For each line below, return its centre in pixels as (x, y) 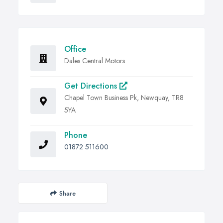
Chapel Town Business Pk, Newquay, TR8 (124, 98)
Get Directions (92, 86)
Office (75, 49)
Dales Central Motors (95, 61)
